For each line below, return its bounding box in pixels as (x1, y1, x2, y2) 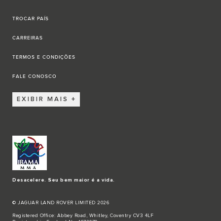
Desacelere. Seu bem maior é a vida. (12, 177, 115, 183)
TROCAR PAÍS (12, 15, 49, 22)
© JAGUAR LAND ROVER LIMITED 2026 (12, 200, 109, 205)
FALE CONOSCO (12, 73, 57, 79)
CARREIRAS (12, 35, 43, 41)
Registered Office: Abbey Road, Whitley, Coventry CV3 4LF (12, 213, 153, 218)
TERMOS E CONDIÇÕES (12, 54, 75, 60)
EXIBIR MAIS (17, 96, 69, 103)
